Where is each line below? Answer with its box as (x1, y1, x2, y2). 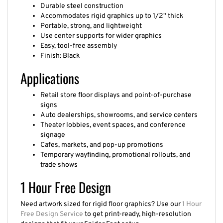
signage (40, 125, 65, 134)
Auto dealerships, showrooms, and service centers (40, 106, 198, 114)
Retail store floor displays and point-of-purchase (40, 86, 192, 95)
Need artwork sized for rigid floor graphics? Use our (20, 195, 182, 204)
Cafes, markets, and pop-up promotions (40, 135, 163, 144)
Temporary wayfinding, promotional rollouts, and (40, 145, 191, 154)
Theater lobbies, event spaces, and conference (40, 115, 186, 124)
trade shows (40, 155, 78, 164)
